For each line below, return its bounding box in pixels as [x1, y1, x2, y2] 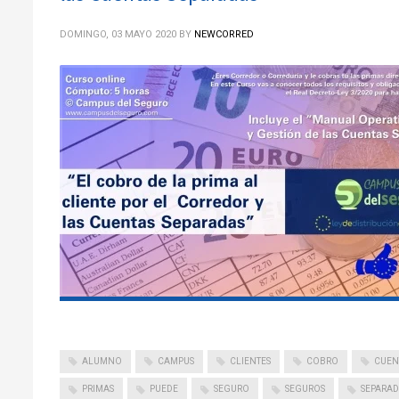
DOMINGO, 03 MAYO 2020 [60, 28, 176, 40]
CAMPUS [158, 356, 194, 366]
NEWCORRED [194, 28, 254, 40]
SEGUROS [285, 384, 325, 395]
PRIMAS [82, 384, 114, 395]
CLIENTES [230, 356, 271, 366]
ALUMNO [82, 356, 122, 366]
